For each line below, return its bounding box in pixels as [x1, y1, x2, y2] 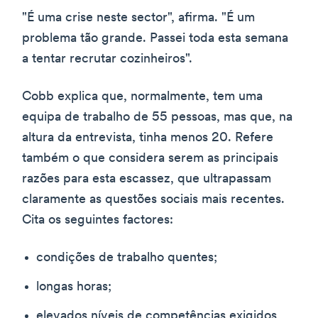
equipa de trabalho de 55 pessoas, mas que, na [22, 110, 292, 124]
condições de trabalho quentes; [36, 251, 217, 265]
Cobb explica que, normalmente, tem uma [22, 89, 263, 104]
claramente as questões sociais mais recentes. [22, 192, 285, 207]
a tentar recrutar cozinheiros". [22, 52, 192, 66]
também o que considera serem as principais [22, 151, 278, 165]
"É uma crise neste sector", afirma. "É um [22, 11, 255, 25]
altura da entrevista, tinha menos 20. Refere [22, 131, 273, 145]
